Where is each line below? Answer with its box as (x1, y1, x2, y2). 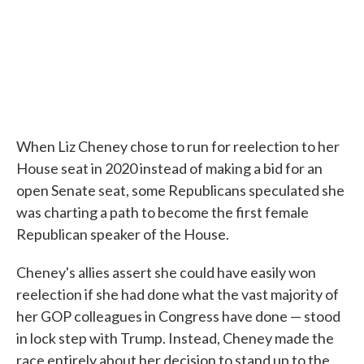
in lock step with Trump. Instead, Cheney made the (16, 329, 334, 348)
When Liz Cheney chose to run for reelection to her (16, 137, 340, 156)
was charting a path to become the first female (16, 203, 309, 222)
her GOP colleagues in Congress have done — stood (16, 307, 340, 326)
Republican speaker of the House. (16, 225, 229, 244)
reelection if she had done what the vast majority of (16, 285, 339, 304)
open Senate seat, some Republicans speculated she (16, 181, 344, 200)
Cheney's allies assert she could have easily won (16, 263, 316, 282)
